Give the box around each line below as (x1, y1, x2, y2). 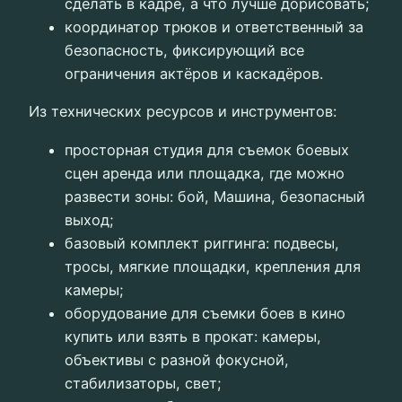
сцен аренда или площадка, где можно (65, 163, 345, 182)
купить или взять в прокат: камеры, (65, 327, 321, 345)
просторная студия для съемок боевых (65, 140, 349, 159)
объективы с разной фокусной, (65, 350, 289, 369)
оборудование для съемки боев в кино (65, 303, 345, 322)
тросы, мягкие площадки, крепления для (65, 257, 361, 275)
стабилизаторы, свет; (65, 373, 222, 392)
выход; (65, 210, 114, 229)
